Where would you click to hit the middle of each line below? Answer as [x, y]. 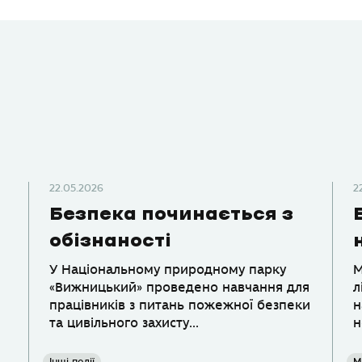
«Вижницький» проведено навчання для [180, 288]
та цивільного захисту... [124, 324]
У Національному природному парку [168, 270]
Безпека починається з [172, 215]
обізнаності [111, 242]
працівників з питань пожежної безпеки [180, 306]
